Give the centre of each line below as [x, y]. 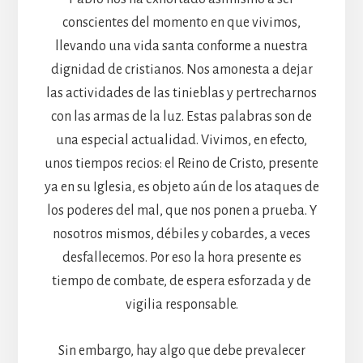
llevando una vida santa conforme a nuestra [181, 46]
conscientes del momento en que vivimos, [181, 22]
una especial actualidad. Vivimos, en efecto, [181, 140]
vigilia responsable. [181, 304]
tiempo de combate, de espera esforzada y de [181, 281]
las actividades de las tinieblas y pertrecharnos [181, 93]
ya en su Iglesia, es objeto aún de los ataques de [181, 187]
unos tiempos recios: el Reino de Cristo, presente [181, 163]
